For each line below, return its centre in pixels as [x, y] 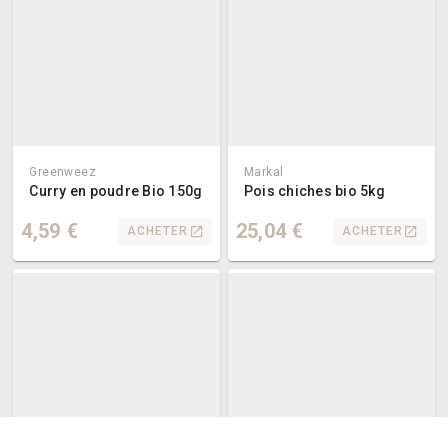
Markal [263, 172]
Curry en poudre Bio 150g [116, 191]
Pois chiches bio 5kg [314, 191]
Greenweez [63, 172]
